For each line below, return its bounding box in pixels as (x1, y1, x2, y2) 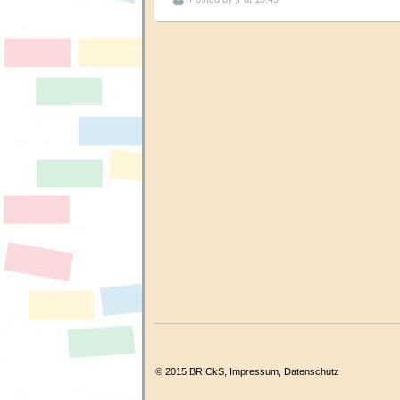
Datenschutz (284, 365, 339, 377)
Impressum (229, 365, 279, 377)
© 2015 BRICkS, (155, 365, 229, 377)
